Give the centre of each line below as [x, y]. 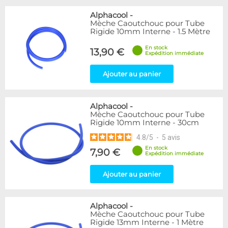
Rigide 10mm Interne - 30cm [145, 123]
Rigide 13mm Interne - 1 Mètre [147, 222]
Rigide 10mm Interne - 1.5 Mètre [150, 32]
